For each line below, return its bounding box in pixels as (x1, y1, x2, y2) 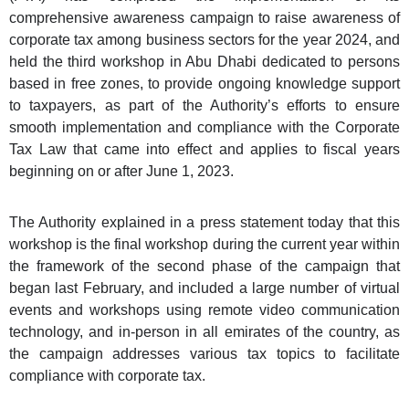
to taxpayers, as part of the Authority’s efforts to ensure (9, 97, 400, 113)
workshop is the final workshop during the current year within (9, 236, 400, 252)
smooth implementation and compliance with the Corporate (9, 119, 400, 135)
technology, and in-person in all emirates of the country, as (9, 323, 400, 340)
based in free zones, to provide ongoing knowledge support (9, 75, 400, 91)
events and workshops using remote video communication (9, 301, 400, 318)
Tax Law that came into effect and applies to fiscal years (9, 141, 400, 157)
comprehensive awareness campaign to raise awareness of (9, 9, 400, 26)
